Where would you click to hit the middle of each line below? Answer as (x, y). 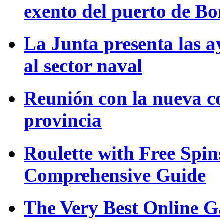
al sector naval (83, 66)
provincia (63, 120)
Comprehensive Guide (115, 175)
